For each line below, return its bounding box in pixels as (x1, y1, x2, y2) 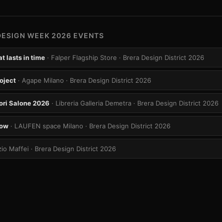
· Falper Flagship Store (47, 54, 117, 61)
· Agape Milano (18, 76, 64, 84)
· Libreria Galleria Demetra (52, 99, 131, 107)
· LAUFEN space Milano (10, 122, 83, 130)
